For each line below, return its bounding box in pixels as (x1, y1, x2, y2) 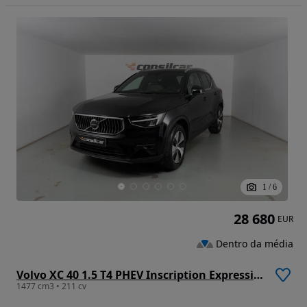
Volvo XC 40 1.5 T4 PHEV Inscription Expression (254, 267, 263, 282)
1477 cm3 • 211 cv (16, 280, 86, 292)
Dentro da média (216, 236, 293, 250)
